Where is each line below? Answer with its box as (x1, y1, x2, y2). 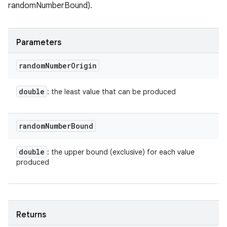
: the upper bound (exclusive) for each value (47, 147, 195, 157)
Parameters (16, 37, 61, 48)
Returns (16, 209, 46, 220)
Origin (71, 60, 97, 70)
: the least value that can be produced (47, 87, 176, 96)
